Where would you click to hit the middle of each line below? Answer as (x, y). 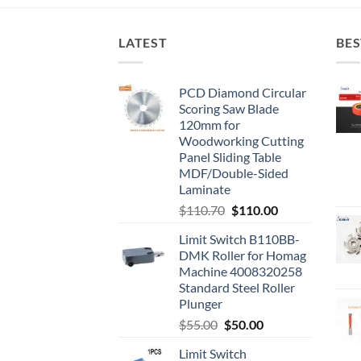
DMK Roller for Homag (243, 255)
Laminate (205, 189)
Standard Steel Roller (237, 287)
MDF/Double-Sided (234, 172)
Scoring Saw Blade (229, 108)
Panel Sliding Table (230, 156)
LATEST (143, 43)
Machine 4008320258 (241, 271)
